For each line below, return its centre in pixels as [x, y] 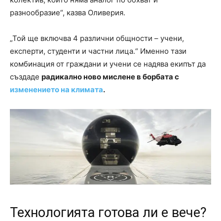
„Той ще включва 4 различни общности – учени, [97, 38]
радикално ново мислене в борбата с [110, 77]
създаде [26, 77]
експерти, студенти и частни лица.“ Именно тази [98, 51]
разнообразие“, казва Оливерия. [68, 13]
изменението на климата [56, 90]
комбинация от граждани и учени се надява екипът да [108, 64]
